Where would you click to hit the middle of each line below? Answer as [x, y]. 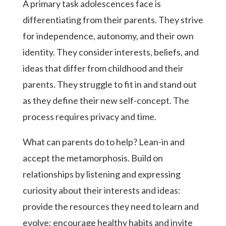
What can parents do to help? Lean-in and [103, 142]
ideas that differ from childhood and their [103, 68]
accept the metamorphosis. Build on [93, 158]
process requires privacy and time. [89, 116]
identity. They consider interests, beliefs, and [110, 52]
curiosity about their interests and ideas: [101, 190]
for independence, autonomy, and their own [108, 36]
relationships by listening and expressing [101, 174]
